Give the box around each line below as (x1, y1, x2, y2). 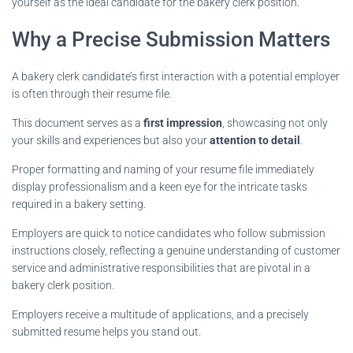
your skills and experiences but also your (12, 133, 210, 147)
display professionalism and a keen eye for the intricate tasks (12, 180, 307, 193)
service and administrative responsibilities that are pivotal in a (12, 261, 310, 274)
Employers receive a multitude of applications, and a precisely (12, 307, 309, 321)
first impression (143, 116, 222, 129)
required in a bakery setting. (12, 197, 146, 210)
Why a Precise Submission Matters (12, 27, 330, 51)
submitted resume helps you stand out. (12, 325, 201, 338)
